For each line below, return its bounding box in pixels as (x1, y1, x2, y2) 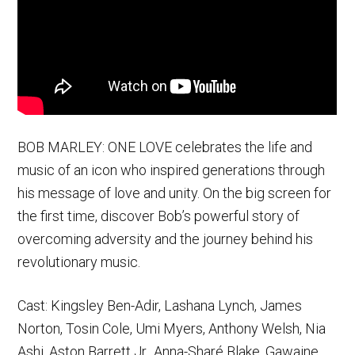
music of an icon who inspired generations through (17, 161, 326, 178)
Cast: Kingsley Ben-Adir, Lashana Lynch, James (17, 296, 303, 314)
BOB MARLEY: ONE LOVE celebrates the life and (17, 138, 313, 155)
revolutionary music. (17, 253, 141, 270)
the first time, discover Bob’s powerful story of (17, 207, 300, 224)
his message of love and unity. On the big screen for (17, 184, 332, 201)
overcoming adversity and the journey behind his (17, 230, 314, 247)
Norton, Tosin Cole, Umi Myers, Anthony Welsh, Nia (17, 319, 326, 337)
